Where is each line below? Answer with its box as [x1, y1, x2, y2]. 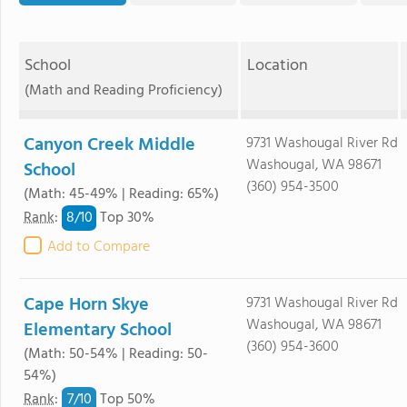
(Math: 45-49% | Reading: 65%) [24, 183, 219, 206]
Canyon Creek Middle [24, 131, 195, 160]
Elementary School [24, 316, 172, 345]
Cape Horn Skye [24, 291, 149, 320]
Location [246, 53, 308, 79]
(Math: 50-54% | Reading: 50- [24, 342, 208, 366]
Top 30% [96, 206, 154, 231]
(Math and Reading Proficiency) [25, 79, 223, 103]
